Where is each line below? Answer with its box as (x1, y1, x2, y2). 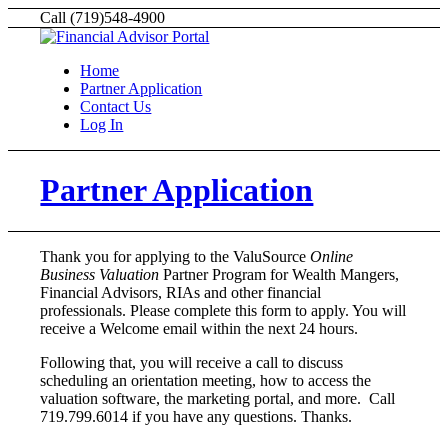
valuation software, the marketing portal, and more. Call (40, 389, 396, 407)
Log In (80, 116, 124, 133)
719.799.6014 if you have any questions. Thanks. (40, 407, 353, 425)
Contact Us (80, 98, 152, 115)
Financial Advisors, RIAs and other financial (40, 283, 322, 301)
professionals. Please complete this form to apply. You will (40, 301, 407, 319)
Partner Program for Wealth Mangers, (159, 265, 400, 283)
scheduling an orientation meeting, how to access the (40, 371, 372, 389)
